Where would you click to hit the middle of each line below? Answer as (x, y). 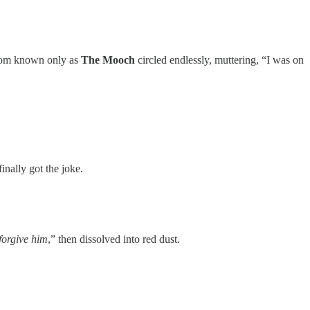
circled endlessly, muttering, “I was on (219, 60)
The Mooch (108, 60)
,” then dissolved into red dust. (114, 239)
